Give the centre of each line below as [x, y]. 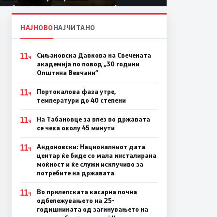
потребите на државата [75, 173]
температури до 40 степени [81, 100]
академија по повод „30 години [88, 64]
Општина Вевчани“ [67, 72]
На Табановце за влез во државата [93, 119]
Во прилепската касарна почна [87, 192]
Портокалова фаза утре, [76, 91]
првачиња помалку [61, 6]
